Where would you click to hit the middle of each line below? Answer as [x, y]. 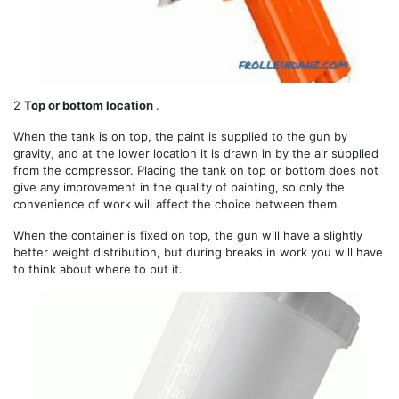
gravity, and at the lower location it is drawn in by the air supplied [196, 154]
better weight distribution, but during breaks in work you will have [198, 252]
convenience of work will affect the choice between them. [177, 204]
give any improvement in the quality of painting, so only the [179, 187]
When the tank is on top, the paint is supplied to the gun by [180, 137]
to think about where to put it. [98, 269]
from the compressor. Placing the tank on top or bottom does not [196, 171]
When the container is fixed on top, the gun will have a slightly [188, 236]
